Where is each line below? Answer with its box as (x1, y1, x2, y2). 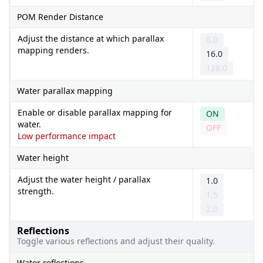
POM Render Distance (17, 11, 103, 22)
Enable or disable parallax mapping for (18, 106, 172, 118)
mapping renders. (18, 44, 89, 56)
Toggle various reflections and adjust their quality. (17, 235, 215, 247)
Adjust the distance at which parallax (18, 32, 164, 44)
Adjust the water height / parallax (18, 173, 150, 185)
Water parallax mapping (17, 85, 113, 96)
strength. (18, 185, 54, 197)
